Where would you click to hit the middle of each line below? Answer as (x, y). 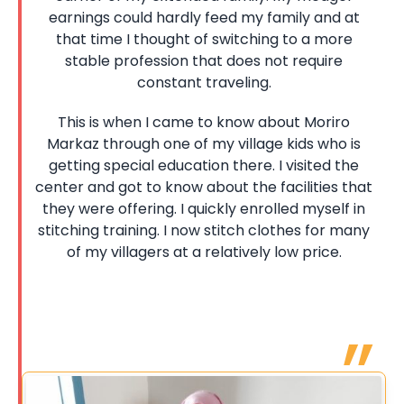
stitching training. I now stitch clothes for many (204, 230)
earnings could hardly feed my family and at (204, 17)
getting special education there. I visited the (204, 165)
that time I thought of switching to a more (204, 39)
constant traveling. (204, 82)
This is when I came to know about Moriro (204, 122)
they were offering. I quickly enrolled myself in (204, 208)
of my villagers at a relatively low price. (204, 252)
